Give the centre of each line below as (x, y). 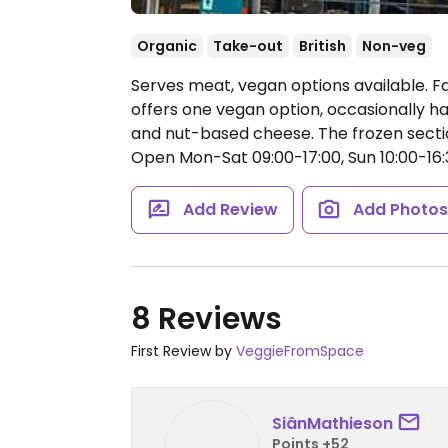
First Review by (183, 351)
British (322, 46)
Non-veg (394, 46)
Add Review (230, 209)
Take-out (248, 46)
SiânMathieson (332, 423)
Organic (167, 46)
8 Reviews (206, 319)
